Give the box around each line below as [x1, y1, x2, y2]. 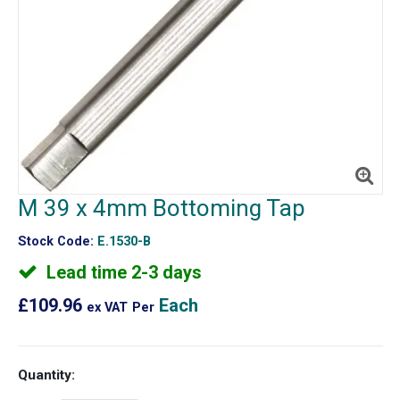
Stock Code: [17, 233, 94, 249]
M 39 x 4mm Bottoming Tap [17, 194, 305, 221]
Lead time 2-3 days [41, 261, 202, 283]
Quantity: [17, 367, 75, 384]
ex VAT [86, 299, 128, 315]
